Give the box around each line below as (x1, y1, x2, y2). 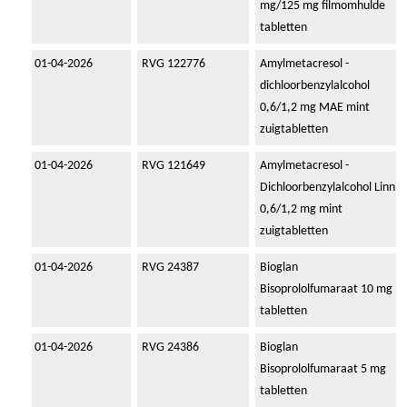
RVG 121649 (142, 160, 205, 173)
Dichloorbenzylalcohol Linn (260, 182, 395, 194)
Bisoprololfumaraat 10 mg (260, 283, 392, 296)
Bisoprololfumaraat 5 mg (260, 363, 386, 376)
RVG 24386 (142, 342, 199, 354)
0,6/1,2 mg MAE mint (260, 102, 370, 114)
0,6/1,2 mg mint (260, 203, 342, 216)
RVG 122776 (142, 58, 205, 71)
